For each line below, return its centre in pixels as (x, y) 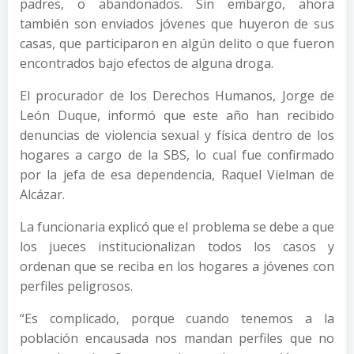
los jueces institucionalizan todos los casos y (177, 246)
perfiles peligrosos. (76, 286)
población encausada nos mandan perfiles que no (177, 338)
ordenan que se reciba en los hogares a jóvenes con (177, 266)
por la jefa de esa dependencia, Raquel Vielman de (177, 174)
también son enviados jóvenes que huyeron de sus (177, 23)
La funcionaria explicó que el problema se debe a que (177, 226)
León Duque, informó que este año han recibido (177, 115)
